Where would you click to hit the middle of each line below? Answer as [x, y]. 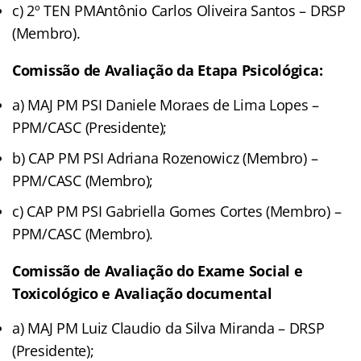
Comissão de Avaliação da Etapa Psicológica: [168, 70]
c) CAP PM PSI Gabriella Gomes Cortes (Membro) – [177, 211]
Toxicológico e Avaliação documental [142, 293]
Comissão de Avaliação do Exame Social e [158, 270]
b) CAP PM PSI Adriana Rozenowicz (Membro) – [165, 158]
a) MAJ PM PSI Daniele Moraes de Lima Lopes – [166, 104]
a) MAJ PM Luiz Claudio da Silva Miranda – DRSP [168, 328]
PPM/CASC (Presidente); [90, 127]
